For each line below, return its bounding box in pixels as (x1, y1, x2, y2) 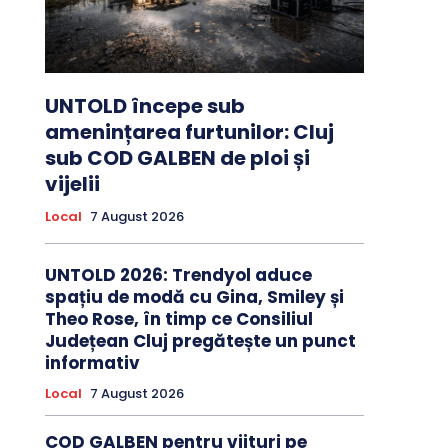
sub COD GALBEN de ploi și (44, 144, 310, 173)
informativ (44, 351, 140, 376)
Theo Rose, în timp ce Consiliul (44, 307, 313, 332)
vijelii (44, 170, 100, 199)
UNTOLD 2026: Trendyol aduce (44, 263, 312, 288)
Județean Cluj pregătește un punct (44, 329, 356, 354)
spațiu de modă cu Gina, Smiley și (44, 285, 344, 310)
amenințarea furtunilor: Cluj (44, 118, 334, 147)
